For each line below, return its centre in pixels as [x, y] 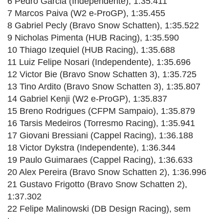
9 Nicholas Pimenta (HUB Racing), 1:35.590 [93, 37]
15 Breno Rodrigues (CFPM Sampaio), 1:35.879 [101, 111]
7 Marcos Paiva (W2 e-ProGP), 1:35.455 [86, 13]
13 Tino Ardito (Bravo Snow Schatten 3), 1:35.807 [104, 86]
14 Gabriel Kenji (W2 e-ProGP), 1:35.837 [87, 99]
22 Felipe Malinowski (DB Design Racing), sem [99, 208]
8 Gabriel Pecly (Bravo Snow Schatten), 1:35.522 [103, 25]
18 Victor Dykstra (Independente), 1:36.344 [91, 147]
